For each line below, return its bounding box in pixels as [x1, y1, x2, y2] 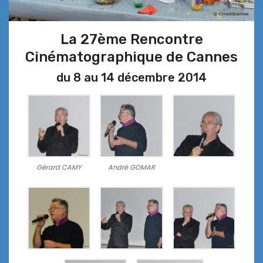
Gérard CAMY [36, 163, 82, 173]
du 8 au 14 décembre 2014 [56, 70, 207, 85]
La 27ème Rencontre [60, 31, 203, 48]
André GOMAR [107, 163, 155, 173]
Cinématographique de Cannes [25, 48, 238, 65]
